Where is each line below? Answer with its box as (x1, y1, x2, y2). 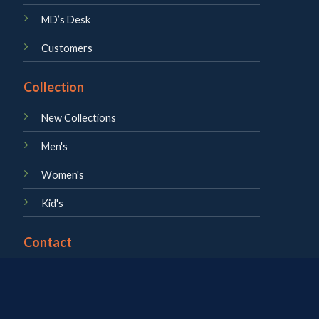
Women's (41, 168, 84, 181)
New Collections (41, 111, 116, 124)
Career (41, 295, 73, 308)
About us (41, 266, 83, 279)
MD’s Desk (41, 13, 90, 26)
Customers (41, 41, 93, 54)
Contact (23, 234, 72, 250)
